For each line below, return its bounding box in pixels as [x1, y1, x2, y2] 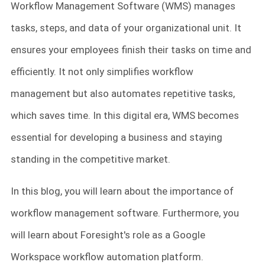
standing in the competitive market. [11, 153, 173, 166]
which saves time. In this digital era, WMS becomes [11, 109, 239, 122]
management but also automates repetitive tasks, [11, 88, 235, 100]
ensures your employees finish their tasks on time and [11, 44, 251, 56]
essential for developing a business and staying [11, 131, 222, 144]
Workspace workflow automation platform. [11, 251, 203, 263]
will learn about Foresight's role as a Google [11, 229, 205, 241]
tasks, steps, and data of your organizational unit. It [11, 22, 241, 34]
